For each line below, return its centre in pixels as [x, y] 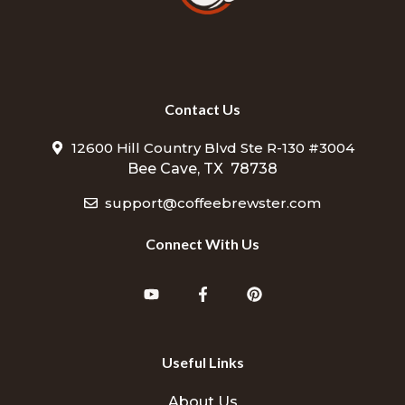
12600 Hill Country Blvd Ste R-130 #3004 [212, 147]
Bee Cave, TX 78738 [202, 168]
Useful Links [202, 362]
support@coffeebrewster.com [212, 202]
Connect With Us [202, 244]
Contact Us [202, 108]
